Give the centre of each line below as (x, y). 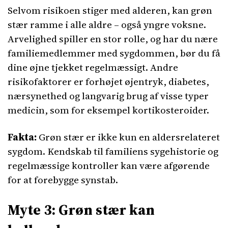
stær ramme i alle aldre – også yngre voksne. (107, 24)
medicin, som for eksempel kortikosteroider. (108, 110)
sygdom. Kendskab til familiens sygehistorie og (113, 151)
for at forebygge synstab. (63, 180)
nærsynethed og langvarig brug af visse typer (108, 96)
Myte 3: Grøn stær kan (81, 210)
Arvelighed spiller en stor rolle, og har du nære (113, 39)
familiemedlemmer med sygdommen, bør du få (114, 53)
